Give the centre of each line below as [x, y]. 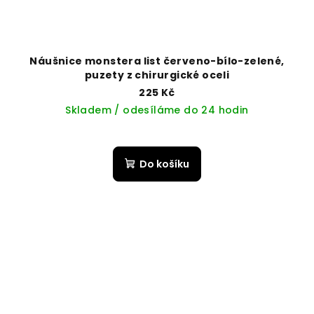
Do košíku [164, 164]
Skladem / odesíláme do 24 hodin [157, 110]
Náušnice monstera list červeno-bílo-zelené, [157, 61]
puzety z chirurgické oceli [157, 75]
